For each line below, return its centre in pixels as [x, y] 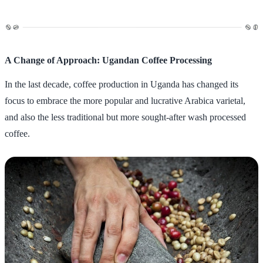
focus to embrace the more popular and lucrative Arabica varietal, [125, 100]
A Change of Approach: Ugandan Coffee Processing [108, 60]
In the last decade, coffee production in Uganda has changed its [122, 84]
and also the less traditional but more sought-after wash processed [125, 117]
